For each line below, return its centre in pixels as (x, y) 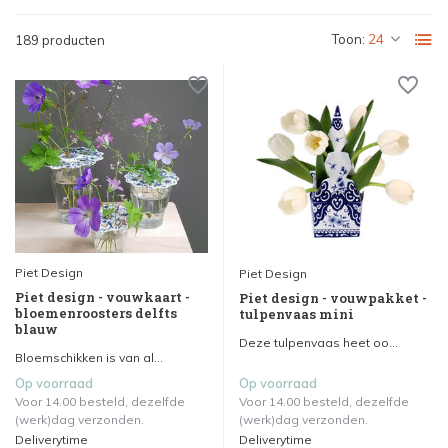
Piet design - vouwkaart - (102, 296)
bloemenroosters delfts (96, 312)
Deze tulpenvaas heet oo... (318, 342)
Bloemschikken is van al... (89, 357)
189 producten (60, 40)
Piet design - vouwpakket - (333, 297)
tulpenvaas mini (296, 313)
